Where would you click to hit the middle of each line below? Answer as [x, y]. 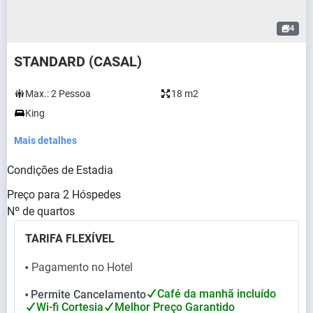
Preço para [34, 194]
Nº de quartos [41, 211]
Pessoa [75, 93]
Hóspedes [96, 194]
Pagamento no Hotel [82, 267]
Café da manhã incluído [217, 293]
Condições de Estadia [60, 170]
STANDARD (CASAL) [78, 61]
